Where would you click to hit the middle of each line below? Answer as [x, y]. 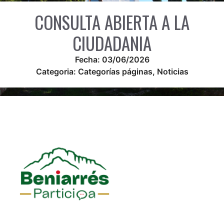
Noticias [172, 71]
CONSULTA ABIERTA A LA [112, 22]
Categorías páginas [115, 71]
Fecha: [88, 59]
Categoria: [57, 71]
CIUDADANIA [112, 43]
